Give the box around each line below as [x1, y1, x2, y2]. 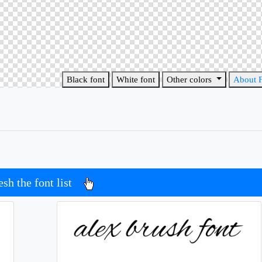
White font [116, 74, 156, 84]
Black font [67, 74, 105, 84]
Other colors [167, 74, 215, 84]
